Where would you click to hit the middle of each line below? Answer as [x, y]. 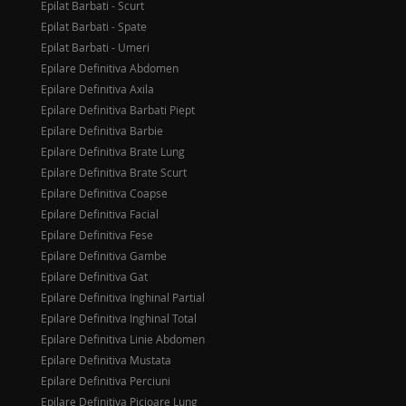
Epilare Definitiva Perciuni [106, 381]
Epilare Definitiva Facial [100, 214]
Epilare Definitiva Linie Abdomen [123, 339]
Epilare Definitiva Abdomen [110, 68]
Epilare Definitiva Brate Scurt [114, 172]
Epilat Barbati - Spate [94, 26]
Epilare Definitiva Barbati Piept [118, 110]
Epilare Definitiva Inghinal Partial [123, 297]
